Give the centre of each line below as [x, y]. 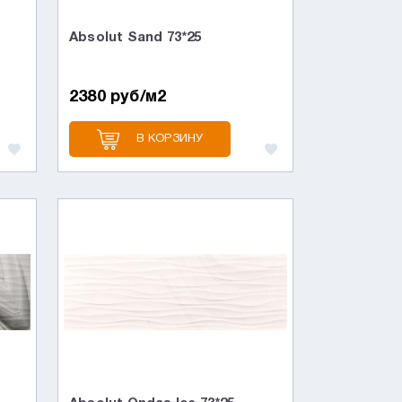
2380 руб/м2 [118, 97]
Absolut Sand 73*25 [135, 38]
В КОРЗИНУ [170, 139]
